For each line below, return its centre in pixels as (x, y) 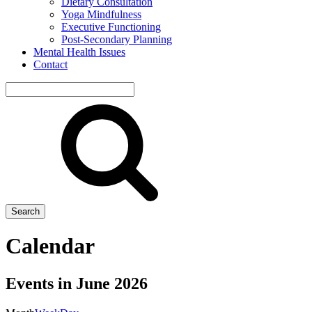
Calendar (50, 246)
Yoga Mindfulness (101, 14)
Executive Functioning (111, 27)
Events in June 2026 (77, 283)
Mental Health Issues (79, 52)
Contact (50, 64)
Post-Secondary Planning (117, 39)
